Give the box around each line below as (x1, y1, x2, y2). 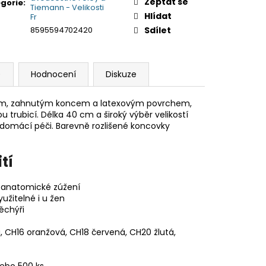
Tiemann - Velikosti (30, 1, 104, 13)
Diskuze (106, 68, 137, 80)
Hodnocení (31, 68, 76, 80)
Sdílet (144, 24, 171, 36)
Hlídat (144, 9, 172, 22)
